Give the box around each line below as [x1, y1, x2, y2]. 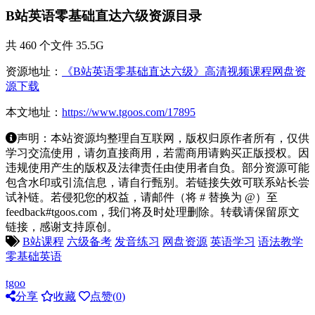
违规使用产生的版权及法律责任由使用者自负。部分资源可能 [6, 161, 309, 174]
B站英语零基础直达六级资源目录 [6, 8, 202, 24]
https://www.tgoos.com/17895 [62, 105, 195, 118]
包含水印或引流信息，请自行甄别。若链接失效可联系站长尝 [6, 176, 309, 188]
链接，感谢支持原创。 [6, 220, 118, 233]
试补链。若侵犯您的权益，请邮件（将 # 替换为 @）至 [6, 191, 278, 203]
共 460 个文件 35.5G [6, 39, 104, 51]
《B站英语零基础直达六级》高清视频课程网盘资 [62, 65, 306, 77]
